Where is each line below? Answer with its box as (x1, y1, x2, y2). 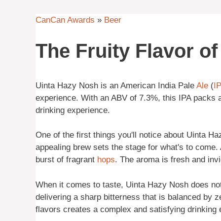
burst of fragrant (36, 155, 97, 165)
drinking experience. (36, 105, 110, 115)
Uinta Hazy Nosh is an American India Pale (36, 80, 196, 90)
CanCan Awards (36, 15, 95, 25)
